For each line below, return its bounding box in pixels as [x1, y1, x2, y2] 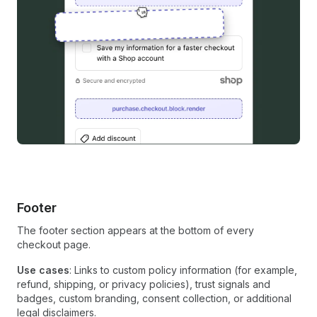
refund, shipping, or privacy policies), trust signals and [17, 278, 270, 291]
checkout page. [17, 238, 91, 251]
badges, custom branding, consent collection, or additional [17, 292, 292, 305]
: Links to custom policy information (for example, [69, 264, 297, 277]
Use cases [17, 264, 69, 277]
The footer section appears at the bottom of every [17, 224, 254, 237]
